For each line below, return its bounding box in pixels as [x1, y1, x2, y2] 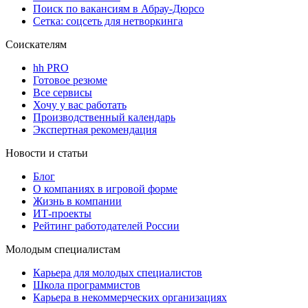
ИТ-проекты [33, 208, 91, 220]
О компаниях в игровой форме [33, 183, 177, 195]
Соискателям [5, 38, 67, 51]
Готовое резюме [33, 74, 107, 87]
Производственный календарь [33, 111, 175, 124]
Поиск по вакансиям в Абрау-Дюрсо [33, 3, 204, 15]
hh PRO [33, 62, 69, 74]
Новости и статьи [5, 147, 88, 159]
